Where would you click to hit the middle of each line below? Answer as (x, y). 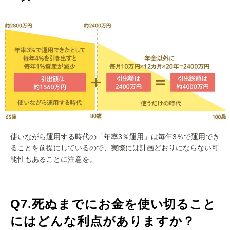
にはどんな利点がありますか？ (103, 221)
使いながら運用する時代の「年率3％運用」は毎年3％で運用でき (115, 136)
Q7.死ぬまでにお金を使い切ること (113, 204)
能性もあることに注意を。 (53, 159)
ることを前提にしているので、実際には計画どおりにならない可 (114, 148)
